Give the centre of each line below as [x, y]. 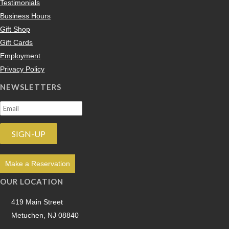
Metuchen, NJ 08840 [45, 215]
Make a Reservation [38, 164]
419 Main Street [37, 202]
